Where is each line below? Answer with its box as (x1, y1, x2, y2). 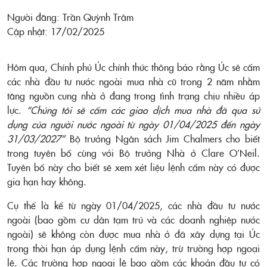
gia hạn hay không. (7, 175, 86, 188)
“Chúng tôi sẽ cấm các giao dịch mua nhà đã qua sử (26, 103, 260, 116)
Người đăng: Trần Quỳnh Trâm (7, 10, 133, 23)
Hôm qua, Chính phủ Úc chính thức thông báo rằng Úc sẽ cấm (7, 60, 260, 73)
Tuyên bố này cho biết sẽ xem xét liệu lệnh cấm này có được (7, 160, 260, 173)
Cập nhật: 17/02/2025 (7, 24, 104, 38)
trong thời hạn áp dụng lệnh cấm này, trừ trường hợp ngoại (7, 241, 260, 254)
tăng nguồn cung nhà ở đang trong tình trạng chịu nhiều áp (7, 89, 260, 102)
